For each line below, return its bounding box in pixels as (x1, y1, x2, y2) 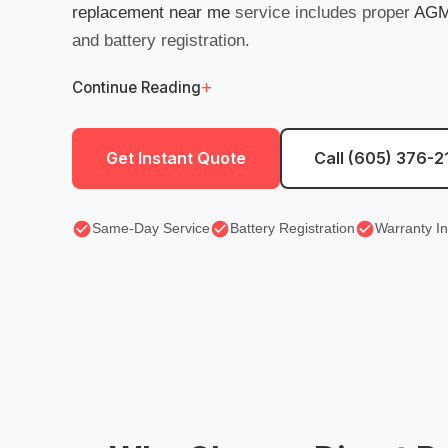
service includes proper (230, 3, 414, 22)
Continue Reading (72, 78, 201, 97)
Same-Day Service (92, 220, 210, 236)
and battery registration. (72, 31, 250, 50)
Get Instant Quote (106, 148, 246, 168)
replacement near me (72, 3, 230, 22)
